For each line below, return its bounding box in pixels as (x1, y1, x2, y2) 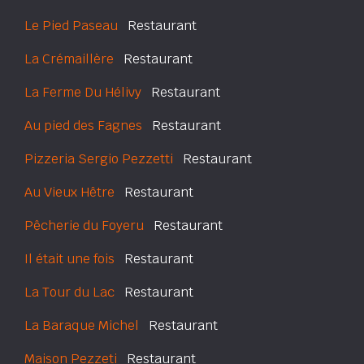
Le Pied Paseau (24, 17, 118, 34)
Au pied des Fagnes (24, 117, 142, 134)
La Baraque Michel (24, 317, 139, 334)
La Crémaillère (24, 50, 114, 67)
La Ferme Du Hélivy (24, 84, 141, 101)
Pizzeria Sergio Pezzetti (24, 150, 173, 167)
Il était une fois (24, 250, 115, 267)
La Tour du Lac (24, 284, 115, 301)
